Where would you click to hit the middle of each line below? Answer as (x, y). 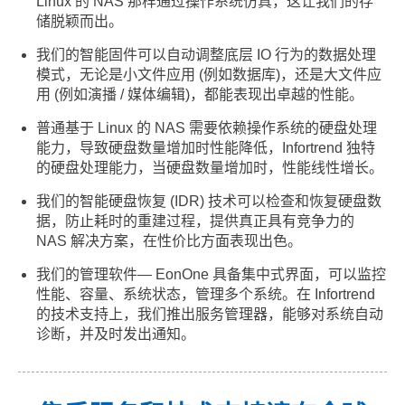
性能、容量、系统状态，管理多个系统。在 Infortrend (206, 295)
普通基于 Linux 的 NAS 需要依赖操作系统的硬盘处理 (207, 128)
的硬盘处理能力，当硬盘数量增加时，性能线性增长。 (210, 168)
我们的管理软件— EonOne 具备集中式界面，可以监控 (211, 275)
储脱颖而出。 (80, 22)
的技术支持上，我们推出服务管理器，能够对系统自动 (210, 315)
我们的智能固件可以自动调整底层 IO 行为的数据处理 (206, 55)
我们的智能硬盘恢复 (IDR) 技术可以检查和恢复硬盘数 (209, 202)
